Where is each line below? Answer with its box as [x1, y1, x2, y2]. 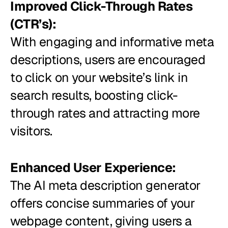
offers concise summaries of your [10, 195, 194, 212]
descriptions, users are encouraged [10, 51, 205, 68]
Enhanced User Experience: [10, 159, 176, 176]
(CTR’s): [10, 15, 56, 32]
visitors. [10, 122, 52, 139]
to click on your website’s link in [10, 69, 188, 85]
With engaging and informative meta [10, 33, 214, 50]
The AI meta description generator [10, 177, 201, 194]
